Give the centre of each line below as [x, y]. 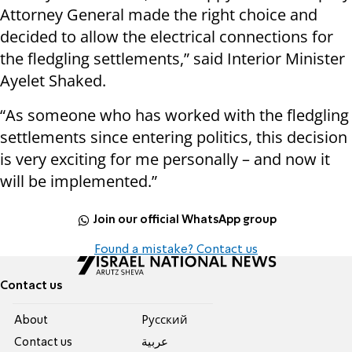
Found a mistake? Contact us [176, 250]
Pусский [164, 321]
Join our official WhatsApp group [185, 220]
